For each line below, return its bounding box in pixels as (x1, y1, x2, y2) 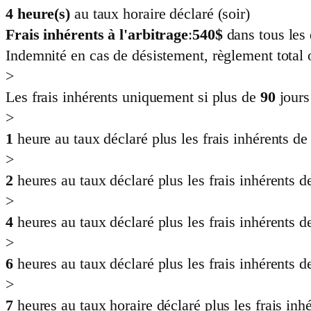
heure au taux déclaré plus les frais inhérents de (17, 130, 308, 148)
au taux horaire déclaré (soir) (74, 5, 250, 23)
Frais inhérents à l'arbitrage (6, 26, 189, 44)
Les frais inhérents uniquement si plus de (6, 88, 260, 106)
